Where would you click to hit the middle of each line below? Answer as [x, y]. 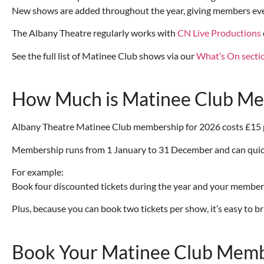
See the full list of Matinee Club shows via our [104, 55]
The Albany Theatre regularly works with [95, 33]
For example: [38, 172]
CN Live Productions [219, 33]
